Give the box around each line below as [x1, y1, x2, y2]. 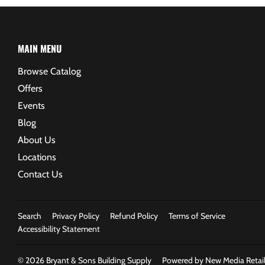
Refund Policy [110, 211, 158, 221]
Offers [18, 82, 43, 94]
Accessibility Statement [18, 224, 100, 234]
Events [18, 99, 45, 111]
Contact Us [18, 168, 63, 180]
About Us [18, 134, 56, 146]
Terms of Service [169, 211, 225, 221]
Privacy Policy [52, 211, 99, 221]
